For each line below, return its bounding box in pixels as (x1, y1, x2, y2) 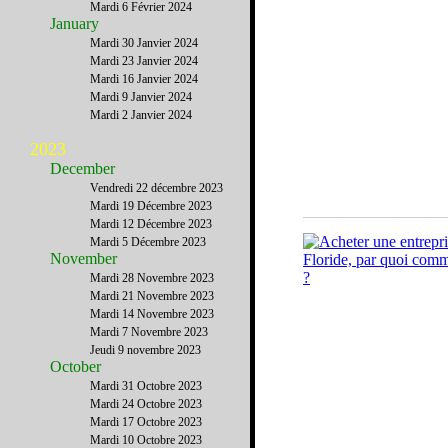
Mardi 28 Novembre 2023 (90, 271, 214, 285)
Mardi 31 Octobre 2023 (90, 379, 202, 393)
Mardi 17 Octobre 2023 (90, 415, 202, 429)
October (50, 358, 101, 375)
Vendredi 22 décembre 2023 (90, 181, 223, 195)
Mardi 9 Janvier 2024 (90, 90, 192, 104)
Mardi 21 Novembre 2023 (90, 289, 214, 303)
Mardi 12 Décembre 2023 (90, 217, 212, 231)
